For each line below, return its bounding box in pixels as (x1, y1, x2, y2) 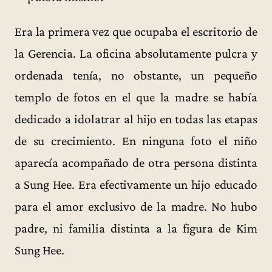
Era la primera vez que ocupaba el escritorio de (15, 24, 257, 39)
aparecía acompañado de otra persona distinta (15, 155, 257, 171)
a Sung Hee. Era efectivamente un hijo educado (15, 177, 257, 192)
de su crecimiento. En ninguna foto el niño (15, 134, 257, 149)
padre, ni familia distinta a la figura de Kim (15, 221, 257, 236)
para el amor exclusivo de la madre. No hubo (15, 199, 257, 214)
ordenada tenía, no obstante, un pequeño (15, 68, 257, 83)
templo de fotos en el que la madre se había (15, 90, 257, 105)
